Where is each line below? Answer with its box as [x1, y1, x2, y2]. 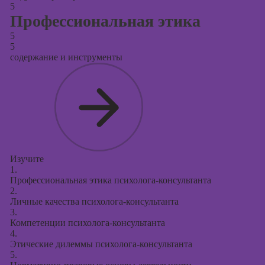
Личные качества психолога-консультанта [9, 196, 179, 206]
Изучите [9, 154, 44, 164]
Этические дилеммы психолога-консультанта [9, 239, 192, 249]
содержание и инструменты [9, 52, 122, 62]
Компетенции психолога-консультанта [9, 218, 165, 228]
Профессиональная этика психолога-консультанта [9, 175, 211, 185]
